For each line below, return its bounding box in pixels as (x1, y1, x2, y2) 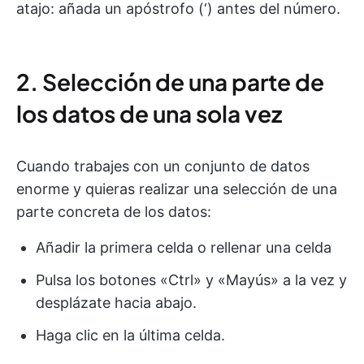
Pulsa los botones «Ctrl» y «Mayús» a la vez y (36, 271, 347, 288)
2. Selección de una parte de (16, 67, 324, 96)
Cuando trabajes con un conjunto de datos (16, 158, 310, 175)
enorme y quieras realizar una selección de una (16, 180, 337, 197)
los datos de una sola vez (16, 99, 282, 128)
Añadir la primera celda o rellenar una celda (36, 239, 331, 256)
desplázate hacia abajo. (36, 294, 197, 311)
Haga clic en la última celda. (36, 327, 225, 344)
